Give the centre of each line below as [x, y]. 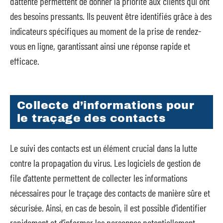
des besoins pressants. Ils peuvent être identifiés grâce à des [111, 16]
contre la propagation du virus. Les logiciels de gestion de [105, 163]
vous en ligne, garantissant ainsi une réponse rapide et [100, 46]
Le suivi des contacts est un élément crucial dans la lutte [104, 148]
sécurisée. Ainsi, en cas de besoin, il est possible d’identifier [108, 207]
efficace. [25, 60]
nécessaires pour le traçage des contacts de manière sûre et [110, 192]
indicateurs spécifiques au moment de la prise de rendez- [106, 31]
